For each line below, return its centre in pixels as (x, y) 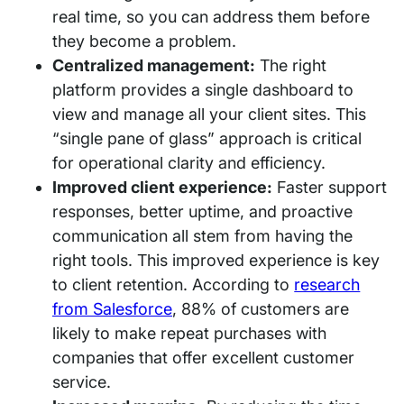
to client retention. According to (173, 284)
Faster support (330, 187)
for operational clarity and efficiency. (189, 162)
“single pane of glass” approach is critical (207, 138)
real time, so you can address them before (211, 16)
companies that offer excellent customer (203, 357)
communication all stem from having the (202, 235)
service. (81, 381)
